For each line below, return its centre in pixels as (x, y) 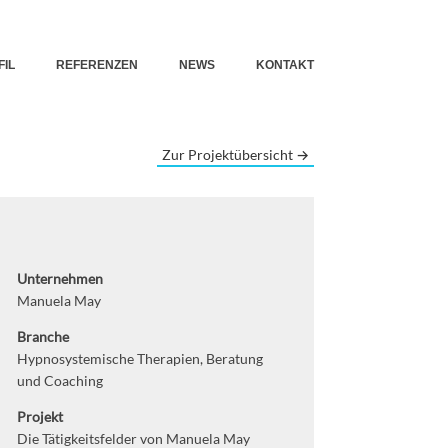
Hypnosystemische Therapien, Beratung (139, 358)
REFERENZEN (96, 65)
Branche (42, 336)
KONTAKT (284, 65)
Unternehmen (59, 278)
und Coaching (59, 380)
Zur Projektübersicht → (235, 154)
